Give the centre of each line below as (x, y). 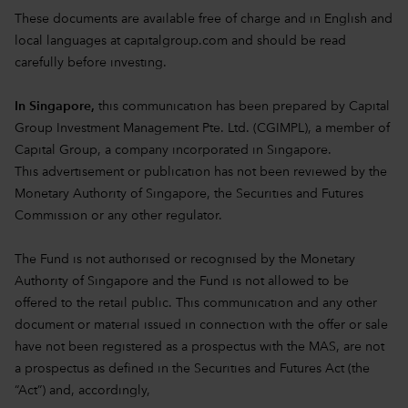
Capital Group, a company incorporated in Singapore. (173, 150)
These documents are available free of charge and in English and (204, 19)
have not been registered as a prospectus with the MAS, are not (199, 347)
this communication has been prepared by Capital (242, 106)
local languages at (69, 41)
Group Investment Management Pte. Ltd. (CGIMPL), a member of (202, 128)
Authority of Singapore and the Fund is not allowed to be (182, 281)
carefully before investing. (91, 62)
